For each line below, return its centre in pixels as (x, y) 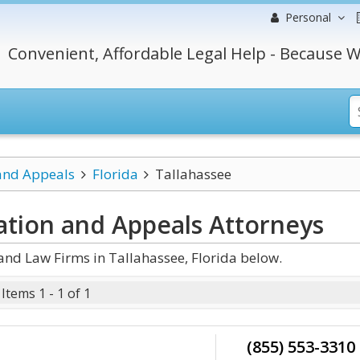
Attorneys (263, 225)
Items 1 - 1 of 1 (46, 293)
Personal (308, 17)
